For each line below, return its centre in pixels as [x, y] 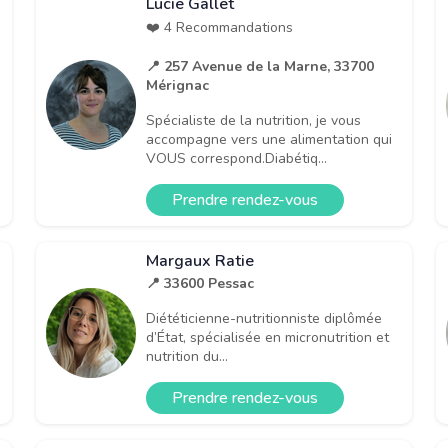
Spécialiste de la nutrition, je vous [253, 120]
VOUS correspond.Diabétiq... [236, 158]
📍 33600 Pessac [200, 283]
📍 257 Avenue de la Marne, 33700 [260, 66]
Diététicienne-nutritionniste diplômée [264, 318]
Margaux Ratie [200, 260]
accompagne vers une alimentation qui [269, 139]
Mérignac [177, 85]
